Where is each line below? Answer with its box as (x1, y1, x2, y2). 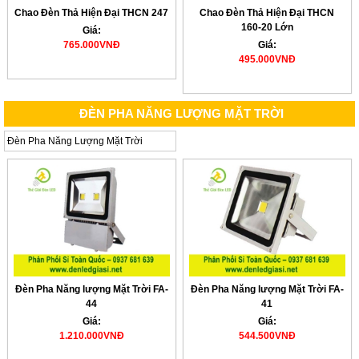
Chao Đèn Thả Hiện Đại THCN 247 (14, 6, 169, 18)
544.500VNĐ (238, 330, 296, 342)
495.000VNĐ (238, 53, 296, 65)
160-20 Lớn (240, 21, 293, 33)
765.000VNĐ (63, 38, 120, 50)
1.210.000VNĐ (58, 330, 124, 342)
